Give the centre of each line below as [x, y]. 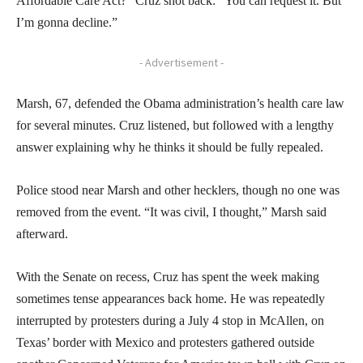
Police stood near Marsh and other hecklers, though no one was [178, 190]
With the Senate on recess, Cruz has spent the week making [168, 276]
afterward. [42, 233]
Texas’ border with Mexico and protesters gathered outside [165, 342]
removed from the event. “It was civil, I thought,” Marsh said [171, 211]
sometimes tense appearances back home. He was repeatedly [171, 298]
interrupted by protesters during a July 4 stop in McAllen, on [170, 320]
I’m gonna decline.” [67, 22]
